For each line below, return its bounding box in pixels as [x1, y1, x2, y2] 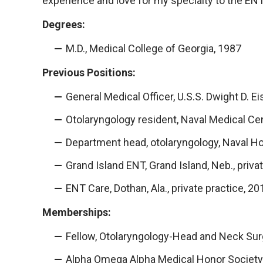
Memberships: [42, 206, 111, 219]
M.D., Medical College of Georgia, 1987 [66, 42, 241, 55]
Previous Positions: [42, 66, 136, 79]
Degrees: [42, 18, 85, 31]
